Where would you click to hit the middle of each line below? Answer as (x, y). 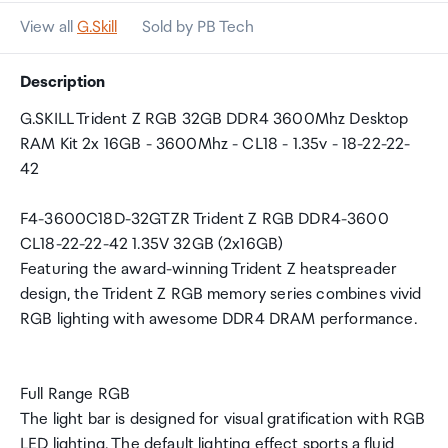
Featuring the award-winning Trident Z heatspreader (209, 269)
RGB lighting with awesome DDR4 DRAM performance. (218, 319)
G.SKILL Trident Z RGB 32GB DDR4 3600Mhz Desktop (214, 119)
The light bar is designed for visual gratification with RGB (223, 419)
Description (62, 82)
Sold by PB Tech (198, 27)
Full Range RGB (75, 394)
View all (48, 27)
